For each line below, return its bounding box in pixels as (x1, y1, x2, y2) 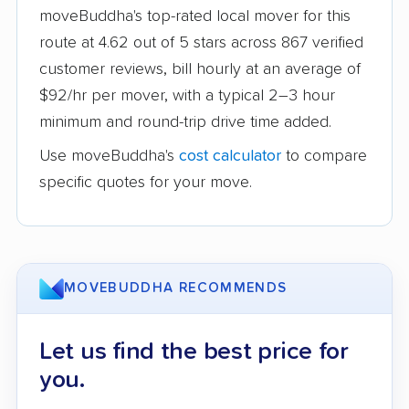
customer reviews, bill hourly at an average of (39, 61, 361, 78)
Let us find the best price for (39, 340, 349, 364)
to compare (281, 148, 367, 164)
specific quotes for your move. (39, 174, 252, 191)
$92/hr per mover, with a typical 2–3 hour (39, 88, 335, 104)
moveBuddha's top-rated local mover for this (39, 8, 351, 25)
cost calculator (179, 148, 281, 164)
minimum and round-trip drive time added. (39, 114, 331, 131)
